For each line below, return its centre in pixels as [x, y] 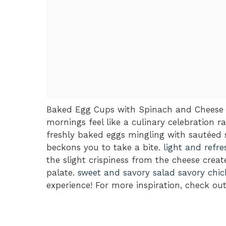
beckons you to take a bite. [105, 147]
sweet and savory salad [126, 172]
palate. [62, 172]
